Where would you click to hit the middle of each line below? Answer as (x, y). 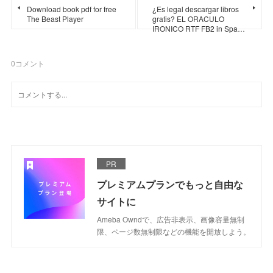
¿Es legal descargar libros (196, 9)
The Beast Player (55, 18)
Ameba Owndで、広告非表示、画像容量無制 (171, 219)
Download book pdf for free (72, 9)
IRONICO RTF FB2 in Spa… (199, 28)
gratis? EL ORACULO (188, 18)
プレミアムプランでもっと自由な (170, 184)
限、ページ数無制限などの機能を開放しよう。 (174, 231)
